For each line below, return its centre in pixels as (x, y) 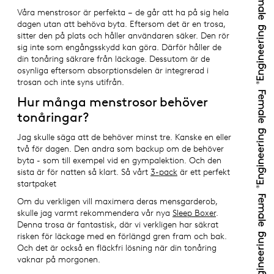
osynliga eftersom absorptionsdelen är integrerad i (113, 70)
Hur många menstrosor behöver (112, 102)
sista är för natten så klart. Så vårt (84, 172)
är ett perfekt (204, 172)
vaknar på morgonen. (59, 260)
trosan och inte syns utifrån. (71, 82)
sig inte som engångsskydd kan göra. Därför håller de (119, 47)
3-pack (164, 172)
